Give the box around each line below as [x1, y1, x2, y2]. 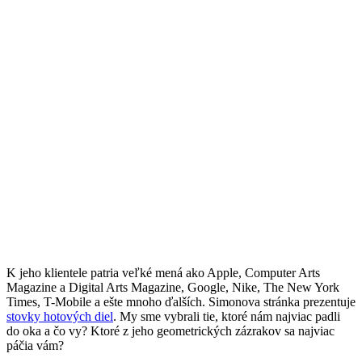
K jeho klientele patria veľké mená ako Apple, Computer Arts [6, 265, 320, 280]
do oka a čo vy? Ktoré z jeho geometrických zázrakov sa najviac [6, 323, 335, 338]
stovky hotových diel [6, 309, 113, 323]
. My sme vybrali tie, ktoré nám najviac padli [113, 309, 340, 323]
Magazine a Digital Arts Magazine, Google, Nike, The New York [6, 280, 339, 294]
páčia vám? [6, 338, 64, 352]
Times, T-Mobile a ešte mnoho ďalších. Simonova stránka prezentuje [6, 294, 356, 309]
